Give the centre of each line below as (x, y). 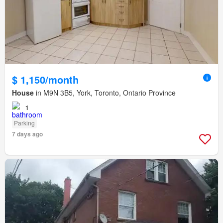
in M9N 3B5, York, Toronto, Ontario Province (105, 93)
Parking (24, 123)
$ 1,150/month (45, 80)
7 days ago (27, 134)
